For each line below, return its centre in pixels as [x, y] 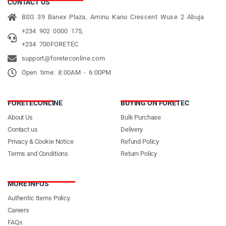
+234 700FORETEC [50, 44]
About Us [20, 117]
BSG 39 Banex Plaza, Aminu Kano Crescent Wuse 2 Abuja [113, 17]
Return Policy [139, 153]
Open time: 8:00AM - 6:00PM [66, 72]
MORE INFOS [28, 183]
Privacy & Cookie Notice [41, 141]
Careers [19, 210]
